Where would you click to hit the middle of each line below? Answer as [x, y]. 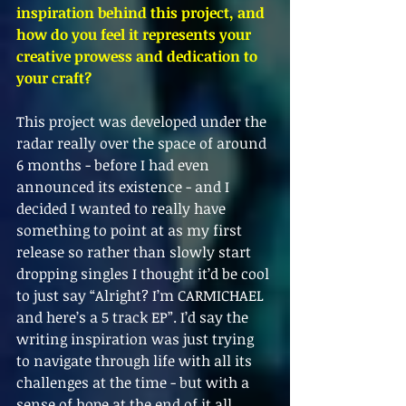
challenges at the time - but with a [135, 382]
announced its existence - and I [125, 187]
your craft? [54, 78]
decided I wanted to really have [123, 208]
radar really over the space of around [143, 143]
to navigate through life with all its [136, 361]
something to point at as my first [131, 230]
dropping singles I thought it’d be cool [145, 274]
